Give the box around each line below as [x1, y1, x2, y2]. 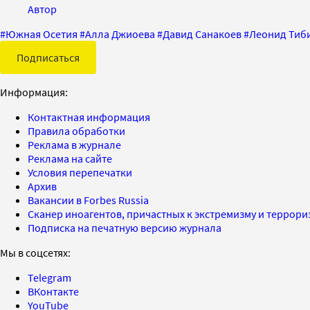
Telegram [28, 270, 71, 284]
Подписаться [17, 50, 80, 64]
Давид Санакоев [163, 26, 241, 41]
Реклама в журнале [28, 137, 121, 152]
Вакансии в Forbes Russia [28, 192, 149, 207]
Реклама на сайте [28, 151, 112, 165]
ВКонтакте [28, 284, 79, 298]
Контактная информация [28, 109, 150, 124]
